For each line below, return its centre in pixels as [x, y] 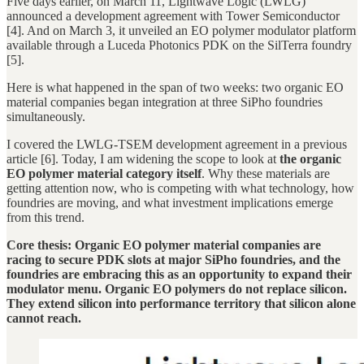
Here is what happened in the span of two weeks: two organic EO [175, 87]
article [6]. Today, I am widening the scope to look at [143, 158]
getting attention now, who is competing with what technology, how [180, 188]
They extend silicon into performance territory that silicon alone [181, 303]
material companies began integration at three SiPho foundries [165, 102]
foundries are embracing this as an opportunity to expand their [179, 274]
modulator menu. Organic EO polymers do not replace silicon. [177, 288]
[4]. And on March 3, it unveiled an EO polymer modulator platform [181, 30]
